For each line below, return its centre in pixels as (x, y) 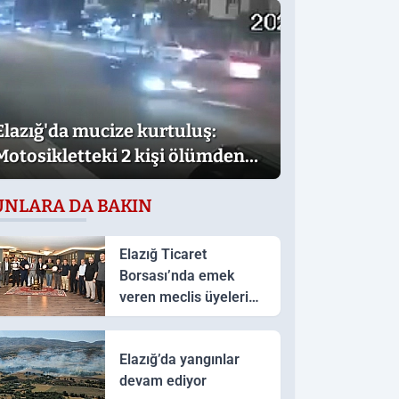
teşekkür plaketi (170, 318)
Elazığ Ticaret (163, 254)
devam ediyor (163, 380)
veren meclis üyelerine (191, 297)
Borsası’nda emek (176, 275)
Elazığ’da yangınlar (179, 359)
